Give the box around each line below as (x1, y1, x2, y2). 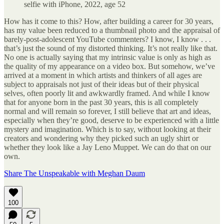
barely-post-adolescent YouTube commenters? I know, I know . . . (4, 34, 211, 43)
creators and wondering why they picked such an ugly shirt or (4, 133, 198, 142)
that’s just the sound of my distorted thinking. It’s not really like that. (4, 43, 217, 52)
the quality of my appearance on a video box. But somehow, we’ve (4, 61, 215, 70)
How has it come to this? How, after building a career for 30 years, (4, 16, 213, 25)
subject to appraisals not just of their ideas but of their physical (4, 79, 199, 88)
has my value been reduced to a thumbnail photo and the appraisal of (4, 25, 220, 34)
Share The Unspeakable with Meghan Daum (4, 168, 145, 177)
